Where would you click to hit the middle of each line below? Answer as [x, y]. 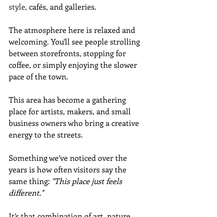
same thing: [30, 181]
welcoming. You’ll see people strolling [75, 41]
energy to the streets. [46, 134]
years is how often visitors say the [69, 169]
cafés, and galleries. [62, 6]
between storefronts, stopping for [68, 53]
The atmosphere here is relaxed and [73, 30]
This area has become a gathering [68, 99]
